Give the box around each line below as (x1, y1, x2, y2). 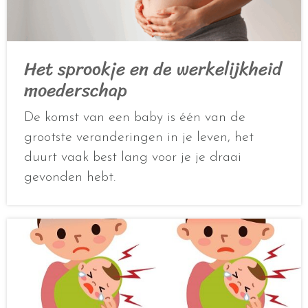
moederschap (24, 74, 127, 107)
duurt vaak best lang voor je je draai (24, 151, 241, 165)
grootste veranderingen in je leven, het (24, 131, 254, 145)
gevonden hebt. (24, 170, 115, 185)
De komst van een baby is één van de (24, 111, 245, 125)
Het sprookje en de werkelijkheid (24, 53, 282, 85)
